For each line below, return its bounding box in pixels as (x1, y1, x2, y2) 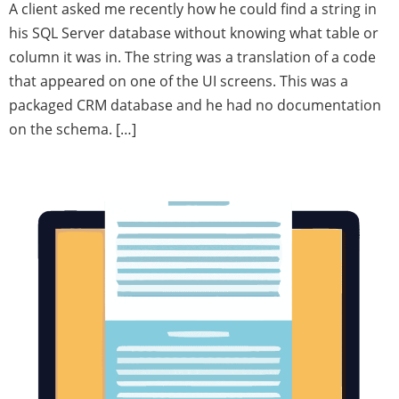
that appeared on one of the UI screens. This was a (9, 71, 348, 92)
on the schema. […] (9, 119, 136, 140)
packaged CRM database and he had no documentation (9, 95, 381, 116)
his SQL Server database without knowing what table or (9, 23, 379, 44)
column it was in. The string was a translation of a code (9, 47, 376, 68)
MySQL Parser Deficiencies (9, 157, 330, 184)
